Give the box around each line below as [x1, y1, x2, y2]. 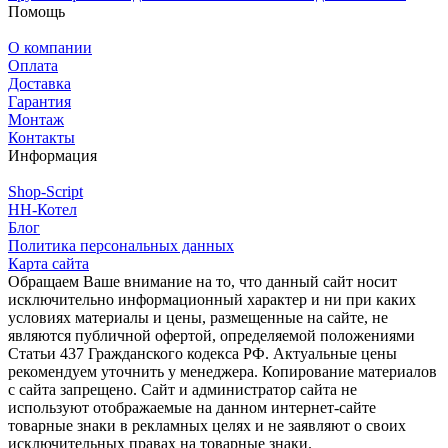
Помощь [8, 2, 65, 20]
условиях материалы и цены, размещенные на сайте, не [8, 308, 388, 326]
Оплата [8, 56, 58, 74]
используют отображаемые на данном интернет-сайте [8, 398, 376, 416]
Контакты [8, 128, 75, 146]
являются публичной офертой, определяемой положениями [8, 326, 415, 344]
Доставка [8, 74, 71, 92]
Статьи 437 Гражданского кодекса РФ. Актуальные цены [8, 344, 397, 362]
